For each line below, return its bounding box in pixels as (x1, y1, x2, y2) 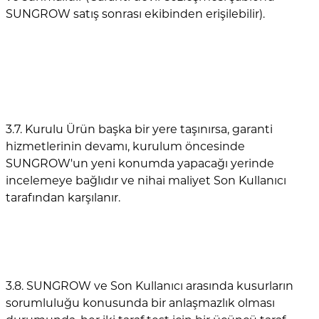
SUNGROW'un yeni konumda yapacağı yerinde (6, 156, 274, 170)
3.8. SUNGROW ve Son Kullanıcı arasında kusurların (6, 278, 293, 293)
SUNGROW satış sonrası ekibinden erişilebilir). (6, 6, 265, 21)
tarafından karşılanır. (6, 190, 120, 204)
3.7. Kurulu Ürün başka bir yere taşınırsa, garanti (6, 122, 273, 136)
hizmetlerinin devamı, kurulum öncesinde (6, 139, 245, 153)
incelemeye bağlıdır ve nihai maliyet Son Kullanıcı (6, 173, 286, 187)
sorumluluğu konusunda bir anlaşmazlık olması (6, 296, 275, 310)
